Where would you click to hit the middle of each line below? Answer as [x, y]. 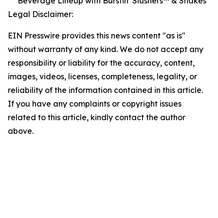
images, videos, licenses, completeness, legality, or [102, 76]
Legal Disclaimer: [40, 14]
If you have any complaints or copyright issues [95, 104]
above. [21, 131]
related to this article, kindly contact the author [97, 117]
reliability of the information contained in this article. [105, 90]
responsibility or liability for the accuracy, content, [101, 63]
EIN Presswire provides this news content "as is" [97, 36]
